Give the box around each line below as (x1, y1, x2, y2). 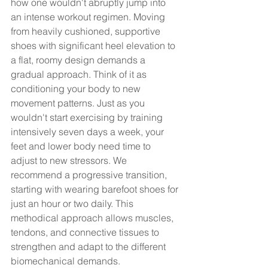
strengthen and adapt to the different (11, 240, 168, 252)
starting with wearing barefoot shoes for (11, 182, 181, 195)
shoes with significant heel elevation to (11, 39, 178, 51)
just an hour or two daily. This (11, 197, 136, 209)
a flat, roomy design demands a (11, 53, 148, 66)
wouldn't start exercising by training (11, 111, 165, 123)
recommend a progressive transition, (11, 168, 169, 181)
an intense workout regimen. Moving (11, 10, 167, 23)
